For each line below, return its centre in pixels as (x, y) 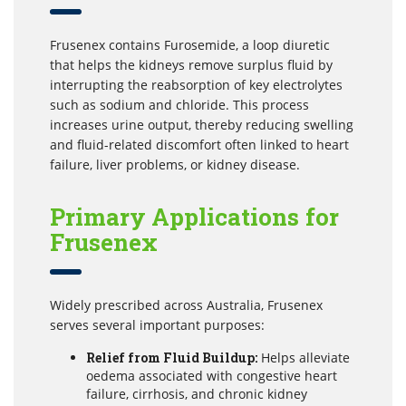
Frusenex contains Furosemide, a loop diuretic (190, 44)
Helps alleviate (304, 357)
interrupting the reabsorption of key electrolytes (196, 84)
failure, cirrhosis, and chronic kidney (197, 393)
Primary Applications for (194, 216)
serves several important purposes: (157, 324)
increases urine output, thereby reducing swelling (202, 124)
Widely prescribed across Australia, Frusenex (186, 304)
